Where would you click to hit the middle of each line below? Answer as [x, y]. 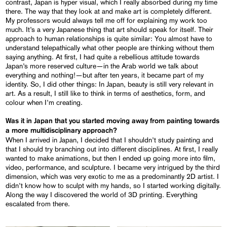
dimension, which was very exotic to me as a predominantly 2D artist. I [112, 177]
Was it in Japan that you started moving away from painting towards [113, 121]
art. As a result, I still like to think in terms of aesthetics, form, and [106, 93]
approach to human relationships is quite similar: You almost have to [109, 39]
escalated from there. [38, 204]
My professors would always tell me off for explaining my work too [107, 21]
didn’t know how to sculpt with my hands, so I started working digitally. [113, 186]
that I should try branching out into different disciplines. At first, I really [112, 149]
